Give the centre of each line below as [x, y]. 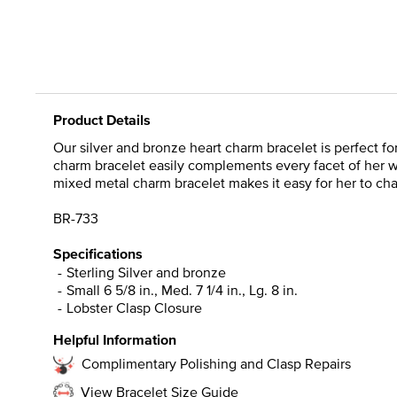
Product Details [102, 120]
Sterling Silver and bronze [146, 272]
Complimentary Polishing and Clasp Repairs [216, 363]
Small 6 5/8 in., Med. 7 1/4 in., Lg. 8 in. [182, 289]
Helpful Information [115, 339]
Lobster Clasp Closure [134, 307]
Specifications [98, 253]
